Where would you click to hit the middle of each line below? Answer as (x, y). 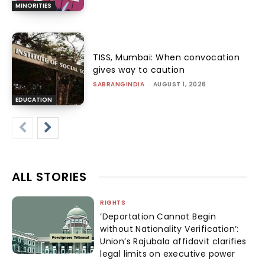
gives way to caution (139, 70)
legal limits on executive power (168, 253)
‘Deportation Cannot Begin (158, 216)
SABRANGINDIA (119, 85)
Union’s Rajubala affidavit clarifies (173, 241)
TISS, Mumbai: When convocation (167, 58)
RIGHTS (113, 202)
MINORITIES (33, 6)
